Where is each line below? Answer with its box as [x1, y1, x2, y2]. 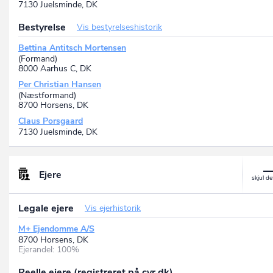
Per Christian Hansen [18, 79, 101, 91]
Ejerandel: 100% [18, 244, 79, 256]
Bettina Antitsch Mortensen [18, 42, 126, 54]
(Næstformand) [18, 90, 76, 102]
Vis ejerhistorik [85, 202, 141, 214]
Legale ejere [18, 202, 76, 216]
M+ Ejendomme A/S [18, 223, 94, 235]
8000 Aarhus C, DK [18, 63, 91, 75]
